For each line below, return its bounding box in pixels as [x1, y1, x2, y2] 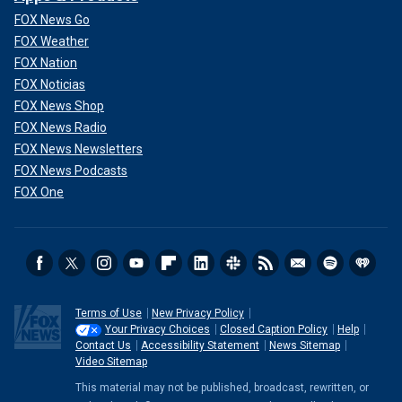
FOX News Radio [14, 120, 107, 135]
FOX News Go [14, 13, 90, 27]
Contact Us [75, 339, 131, 352]
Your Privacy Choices [105, 323, 210, 336]
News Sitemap [269, 339, 340, 352]
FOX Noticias [14, 77, 85, 92]
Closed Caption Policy [220, 323, 328, 336]
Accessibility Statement [141, 339, 259, 352]
